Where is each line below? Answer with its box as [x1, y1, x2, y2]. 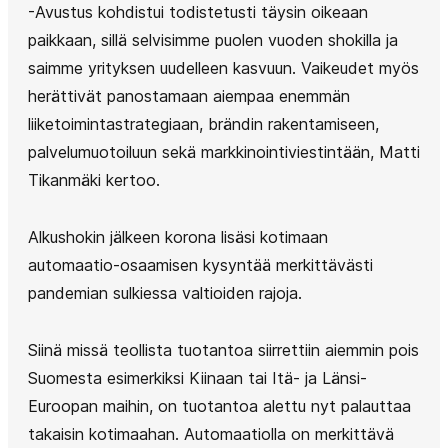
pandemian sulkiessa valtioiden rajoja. [28, 283, 302, 303]
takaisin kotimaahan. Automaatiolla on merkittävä [28, 424, 394, 444]
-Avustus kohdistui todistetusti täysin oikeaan [28, 2, 368, 22]
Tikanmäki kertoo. [28, 170, 160, 190]
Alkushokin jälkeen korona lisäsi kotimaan [28, 227, 328, 247]
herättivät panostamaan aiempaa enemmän [28, 86, 350, 106]
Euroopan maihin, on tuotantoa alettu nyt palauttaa [28, 396, 411, 416]
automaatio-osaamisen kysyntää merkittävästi [28, 255, 373, 275]
